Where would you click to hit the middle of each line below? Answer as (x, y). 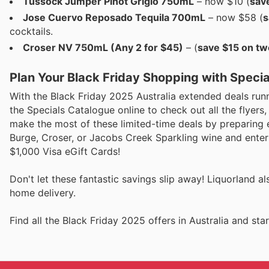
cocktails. (31, 31)
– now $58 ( (234, 17)
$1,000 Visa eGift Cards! (65, 151)
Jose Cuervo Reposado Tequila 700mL (114, 17)
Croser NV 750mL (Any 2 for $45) (103, 47)
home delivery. (43, 193)
